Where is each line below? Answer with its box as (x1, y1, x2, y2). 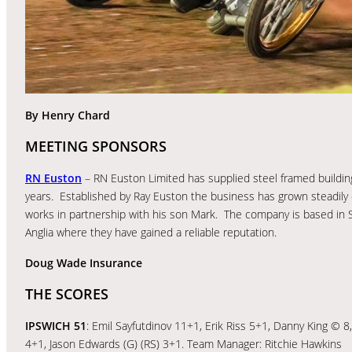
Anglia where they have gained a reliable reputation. (25, 224, 277, 240)
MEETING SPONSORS (25, 136, 167, 156)
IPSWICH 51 (25, 317, 86, 333)
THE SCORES (25, 284, 108, 303)
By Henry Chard (25, 107, 110, 123)
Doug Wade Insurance (25, 255, 142, 270)
